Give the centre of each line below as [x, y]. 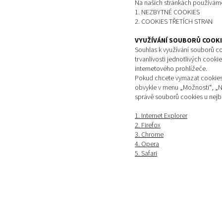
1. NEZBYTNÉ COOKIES [167, 13]
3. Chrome [149, 135]
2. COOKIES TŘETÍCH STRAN [174, 22]
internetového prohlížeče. [171, 69]
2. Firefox [148, 126]
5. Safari [146, 154]
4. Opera [147, 144]
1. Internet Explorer [161, 116]
